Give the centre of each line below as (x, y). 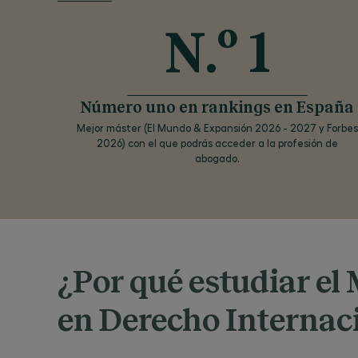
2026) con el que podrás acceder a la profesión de (217, 143)
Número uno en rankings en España (217, 108)
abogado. (217, 158)
